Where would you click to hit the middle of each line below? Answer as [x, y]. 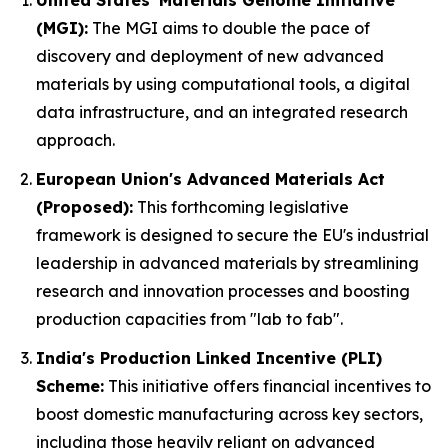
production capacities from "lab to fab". [189, 318]
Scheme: [70, 385]
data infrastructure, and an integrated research [222, 112]
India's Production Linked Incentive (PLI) [209, 357]
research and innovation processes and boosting [223, 290]
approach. [75, 140]
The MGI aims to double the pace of [229, 28]
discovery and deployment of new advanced [210, 56]
